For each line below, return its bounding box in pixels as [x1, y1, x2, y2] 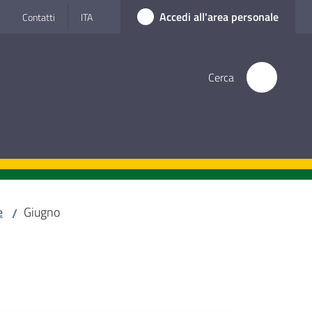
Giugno [24, 203, 60, 221]
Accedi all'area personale [159, 8, 279, 25]
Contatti [22, 9, 55, 24]
